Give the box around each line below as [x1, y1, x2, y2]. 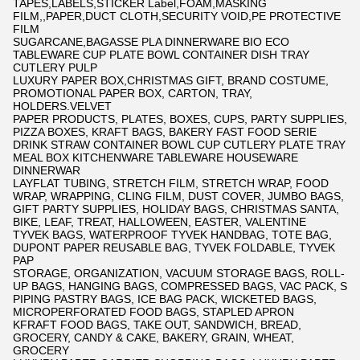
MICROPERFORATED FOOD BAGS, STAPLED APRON [13, 305, 294, 318]
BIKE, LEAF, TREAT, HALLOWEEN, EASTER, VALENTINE [13, 215, 306, 228]
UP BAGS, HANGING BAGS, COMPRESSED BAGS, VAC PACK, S [13, 279, 347, 292]
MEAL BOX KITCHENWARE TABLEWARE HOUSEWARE [13, 150, 298, 164]
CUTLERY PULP [13, 60, 97, 74]
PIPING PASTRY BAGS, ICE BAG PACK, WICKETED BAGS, [13, 292, 317, 305]
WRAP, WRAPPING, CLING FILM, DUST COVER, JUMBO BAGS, [13, 189, 344, 202]
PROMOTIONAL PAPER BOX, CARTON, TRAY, [13, 86, 252, 100]
